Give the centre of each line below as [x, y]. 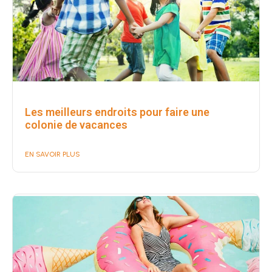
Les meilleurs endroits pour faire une [117, 112]
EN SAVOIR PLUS [53, 154]
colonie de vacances [76, 124]
